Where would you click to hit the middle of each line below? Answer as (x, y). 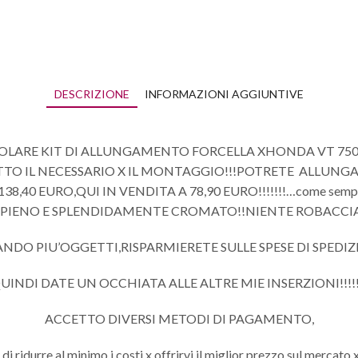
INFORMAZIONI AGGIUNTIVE (224, 94)
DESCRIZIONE (92, 94)
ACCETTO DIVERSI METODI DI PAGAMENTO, (179, 319)
